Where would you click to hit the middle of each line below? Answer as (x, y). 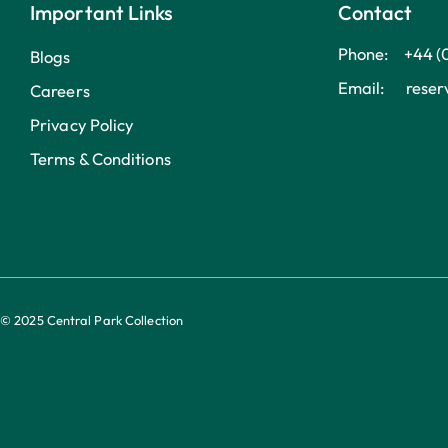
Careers (60, 90)
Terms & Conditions (100, 158)
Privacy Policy (82, 124)
